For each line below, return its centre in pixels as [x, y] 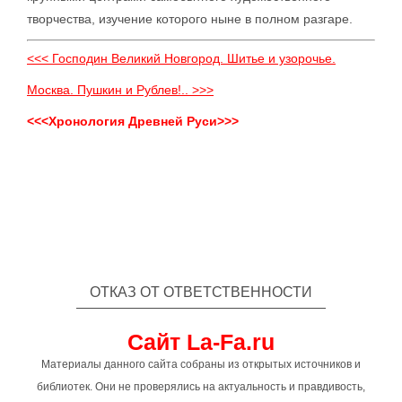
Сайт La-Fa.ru [201, 342]
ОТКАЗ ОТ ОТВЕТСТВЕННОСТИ [201, 293]
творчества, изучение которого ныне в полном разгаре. [190, 19]
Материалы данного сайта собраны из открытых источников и [201, 365]
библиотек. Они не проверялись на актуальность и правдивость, [201, 387]
